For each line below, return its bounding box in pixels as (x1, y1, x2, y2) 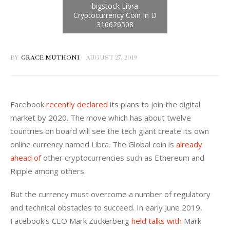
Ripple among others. (10, 165, 86, 176)
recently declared (46, 99, 108, 109)
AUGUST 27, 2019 (86, 54, 138, 62)
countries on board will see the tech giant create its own (10, 125, 211, 136)
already (176, 139, 204, 149)
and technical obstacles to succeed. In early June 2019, (10, 202, 204, 213)
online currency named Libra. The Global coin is (10, 139, 176, 149)
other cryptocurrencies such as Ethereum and (41, 152, 206, 163)
